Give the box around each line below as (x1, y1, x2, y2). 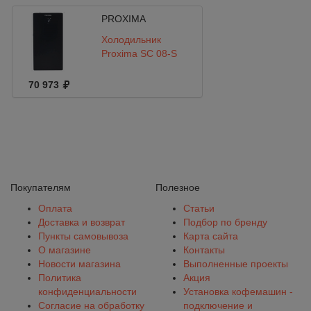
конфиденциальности (38, 286, 137, 297)
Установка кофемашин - (183, 286, 293, 297)
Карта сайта (183, 230, 238, 242)
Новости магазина (38, 258, 121, 269)
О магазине (38, 244, 91, 255)
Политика (38, 272, 81, 283)
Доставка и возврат (38, 217, 125, 228)
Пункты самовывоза (38, 230, 128, 242)
